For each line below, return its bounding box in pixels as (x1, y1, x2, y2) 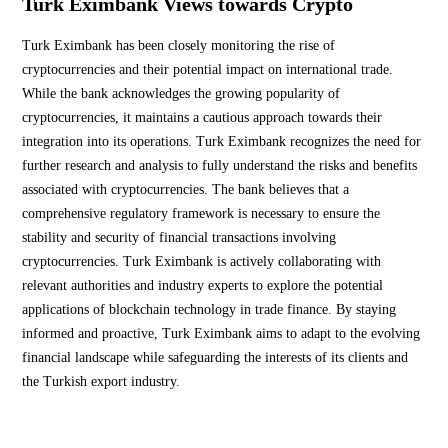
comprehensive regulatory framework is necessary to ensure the (22, 206, 380, 222)
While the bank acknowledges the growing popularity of (22, 86, 340, 102)
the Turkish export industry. (22, 374, 180, 390)
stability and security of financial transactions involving (22, 230, 336, 246)
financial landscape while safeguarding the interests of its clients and (22, 350, 408, 366)
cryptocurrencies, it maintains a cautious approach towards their (22, 110, 382, 126)
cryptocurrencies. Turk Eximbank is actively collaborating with (22, 254, 381, 270)
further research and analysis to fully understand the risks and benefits (22, 158, 417, 174)
